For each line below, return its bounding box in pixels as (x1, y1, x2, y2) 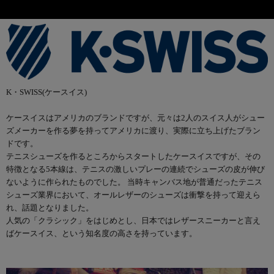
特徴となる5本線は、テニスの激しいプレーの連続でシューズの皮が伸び (6, 164, 265, 174)
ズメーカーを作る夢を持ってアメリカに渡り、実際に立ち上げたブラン (6, 125, 261, 135)
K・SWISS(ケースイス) (6, 87, 87, 97)
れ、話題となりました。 (6, 202, 94, 212)
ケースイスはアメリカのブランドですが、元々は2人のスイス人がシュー (6, 113, 265, 122)
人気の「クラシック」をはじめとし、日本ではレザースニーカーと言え (6, 215, 261, 225)
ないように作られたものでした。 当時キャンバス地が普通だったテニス (6, 177, 262, 187)
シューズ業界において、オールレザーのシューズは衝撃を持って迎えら (6, 190, 261, 199)
